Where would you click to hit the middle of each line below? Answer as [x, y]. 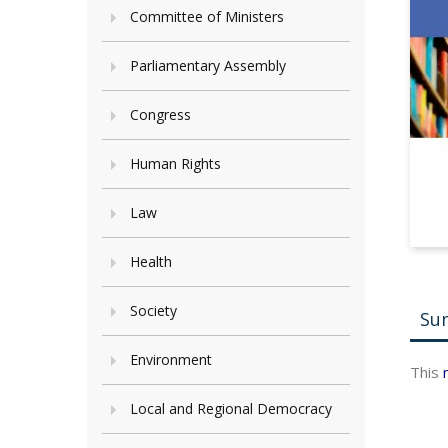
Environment [171, 359]
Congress [160, 114]
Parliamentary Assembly [208, 65]
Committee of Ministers [207, 16]
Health [151, 261]
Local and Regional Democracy [231, 408]
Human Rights [175, 163]
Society [153, 310]
